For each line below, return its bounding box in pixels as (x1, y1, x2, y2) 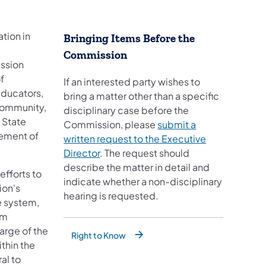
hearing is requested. (64, 189, 159, 202)
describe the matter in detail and (64, 161, 210, 174)
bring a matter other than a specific (64, 90, 220, 103)
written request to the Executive (64, 132, 207, 145)
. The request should (100, 147, 190, 160)
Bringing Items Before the (64, 32, 195, 46)
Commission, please (64, 118, 158, 131)
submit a (157, 118, 197, 131)
